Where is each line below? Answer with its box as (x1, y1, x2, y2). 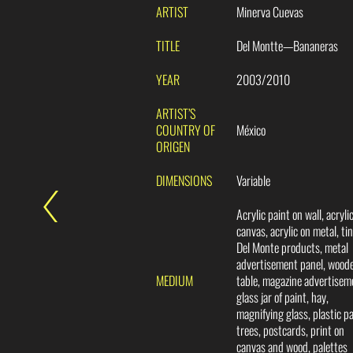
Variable (236, 171, 271, 191)
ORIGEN (156, 137, 190, 157)
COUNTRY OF (156, 121, 215, 140)
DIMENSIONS (156, 171, 212, 191)
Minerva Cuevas (236, 2, 304, 22)
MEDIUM (156, 271, 193, 291)
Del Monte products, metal (236, 238, 349, 258)
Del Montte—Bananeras (236, 36, 339, 56)
